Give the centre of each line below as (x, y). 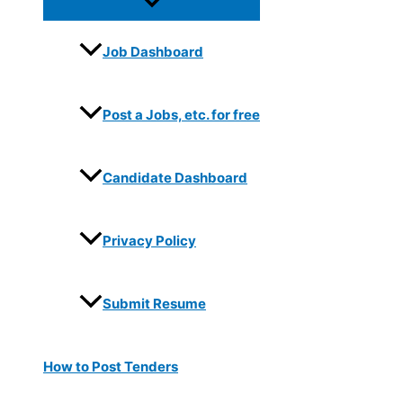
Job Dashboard (153, 52)
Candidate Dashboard (175, 178)
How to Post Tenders (111, 367)
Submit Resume (154, 304)
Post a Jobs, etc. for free (181, 115)
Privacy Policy (149, 241)
